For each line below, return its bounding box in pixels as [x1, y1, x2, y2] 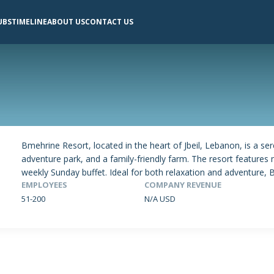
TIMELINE [11, 17, 47, 28]
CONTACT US [84, 17, 133, 28]
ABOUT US [46, 17, 85, 28]
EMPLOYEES [21, 179, 68, 191]
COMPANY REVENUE [144, 179, 222, 191]
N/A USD [144, 193, 176, 204]
